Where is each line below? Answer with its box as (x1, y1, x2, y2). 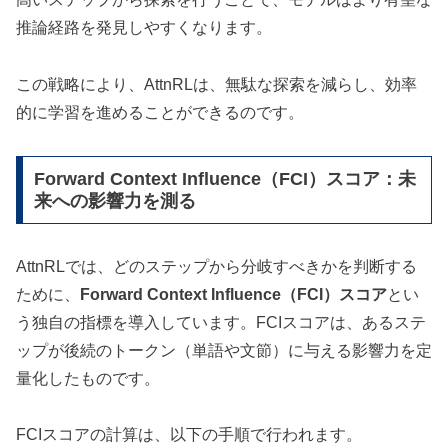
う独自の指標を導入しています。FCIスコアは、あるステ (16, 313, 426, 331)
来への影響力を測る (33, 190, 196, 211)
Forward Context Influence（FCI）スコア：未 (33, 168, 416, 189)
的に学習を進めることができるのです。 (16, 104, 304, 122)
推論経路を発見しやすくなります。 (16, 19, 272, 37)
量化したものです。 (16, 369, 160, 387)
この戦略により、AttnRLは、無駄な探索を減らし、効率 (16, 76, 417, 94)
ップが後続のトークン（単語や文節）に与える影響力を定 (16, 341, 432, 359)
